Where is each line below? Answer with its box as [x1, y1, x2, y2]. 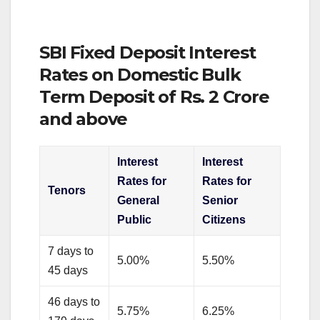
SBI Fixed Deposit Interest [39, 41, 256, 63]
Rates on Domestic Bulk [39, 64, 241, 85]
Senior [202, 194, 239, 207]
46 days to [48, 296, 101, 309]
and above [39, 108, 128, 129]
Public [117, 214, 152, 226]
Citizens [202, 214, 246, 226]
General [117, 194, 160, 207]
